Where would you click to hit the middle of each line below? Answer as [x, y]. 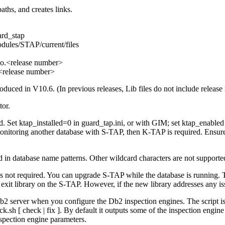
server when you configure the [58, 201]
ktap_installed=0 [45, 123]
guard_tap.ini [102, 123]
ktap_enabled [203, 123]
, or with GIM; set [152, 123]
